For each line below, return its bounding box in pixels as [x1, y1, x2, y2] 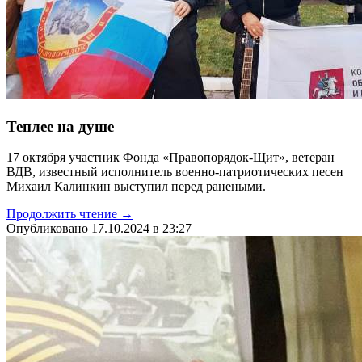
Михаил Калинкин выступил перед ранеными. [6, 179, 266, 194]
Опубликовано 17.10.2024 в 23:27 [6, 221, 192, 236]
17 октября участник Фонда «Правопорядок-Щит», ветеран [6, 150, 335, 165]
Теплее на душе [6, 117, 114, 135]
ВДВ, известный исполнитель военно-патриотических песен [6, 165, 343, 179]
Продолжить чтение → [6, 207, 133, 221]
